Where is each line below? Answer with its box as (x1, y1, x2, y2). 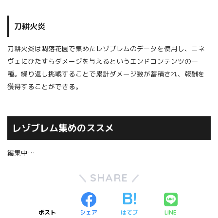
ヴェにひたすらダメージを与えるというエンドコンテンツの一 (7, 56, 198, 66)
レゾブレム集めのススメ (12, 122, 114, 135)
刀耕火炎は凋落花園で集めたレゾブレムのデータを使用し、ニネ (7, 44, 205, 54)
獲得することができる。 (7, 82, 82, 91)
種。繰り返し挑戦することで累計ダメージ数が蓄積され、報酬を (7, 69, 205, 79)
